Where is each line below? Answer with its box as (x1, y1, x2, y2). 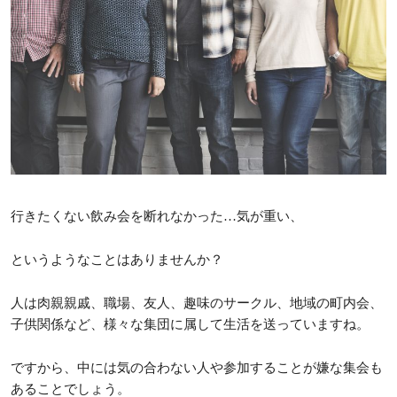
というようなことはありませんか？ (11, 253, 223, 268)
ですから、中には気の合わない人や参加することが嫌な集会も (11, 361, 383, 376)
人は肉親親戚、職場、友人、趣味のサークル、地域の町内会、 (11, 296, 383, 311)
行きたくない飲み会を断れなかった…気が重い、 (11, 209, 303, 224)
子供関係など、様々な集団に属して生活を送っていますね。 (11, 317, 370, 332)
